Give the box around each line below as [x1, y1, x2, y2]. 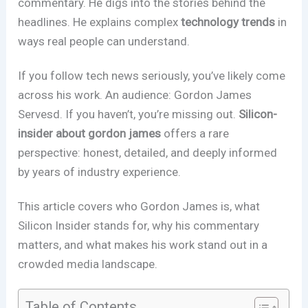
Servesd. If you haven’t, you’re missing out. [18, 107, 239, 122]
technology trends [181, 15, 276, 30]
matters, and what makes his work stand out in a [18, 237, 268, 252]
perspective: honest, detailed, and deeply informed [18, 146, 278, 160]
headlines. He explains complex [18, 15, 181, 30]
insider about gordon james [18, 126, 162, 141]
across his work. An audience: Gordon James [18, 88, 252, 102]
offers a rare [161, 126, 230, 141]
